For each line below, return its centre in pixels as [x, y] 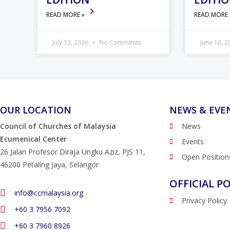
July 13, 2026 [71, 43]
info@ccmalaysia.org [49, 193]
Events [193, 142]
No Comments [119, 43]
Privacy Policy [204, 201]
